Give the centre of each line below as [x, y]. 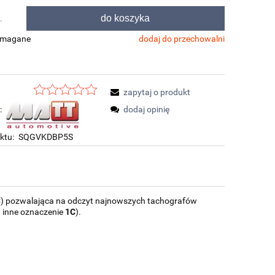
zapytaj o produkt [157, 92]
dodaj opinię [147, 109]
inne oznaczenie [33, 211]
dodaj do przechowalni [181, 38]
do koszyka [126, 18]
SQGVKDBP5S [46, 137]
